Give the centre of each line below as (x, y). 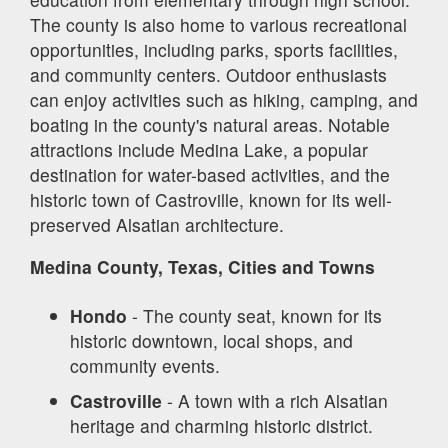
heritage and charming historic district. (221, 425)
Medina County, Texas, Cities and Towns (202, 267)
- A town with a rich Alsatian (275, 400)
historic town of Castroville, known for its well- (211, 199)
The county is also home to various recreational (218, 24)
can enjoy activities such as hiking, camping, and (224, 99)
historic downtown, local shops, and (211, 340)
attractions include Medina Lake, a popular (199, 149)
